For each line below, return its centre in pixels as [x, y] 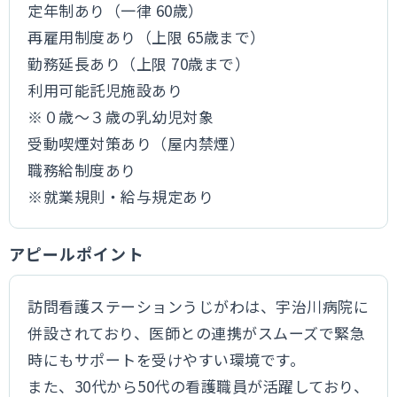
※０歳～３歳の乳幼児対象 [121, 117]
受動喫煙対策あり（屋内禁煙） [136, 143]
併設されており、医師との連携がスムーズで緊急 [197, 333]
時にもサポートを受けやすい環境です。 [167, 359]
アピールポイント [77, 253]
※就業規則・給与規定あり [121, 196]
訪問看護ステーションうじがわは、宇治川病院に [198, 306]
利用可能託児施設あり [105, 90]
